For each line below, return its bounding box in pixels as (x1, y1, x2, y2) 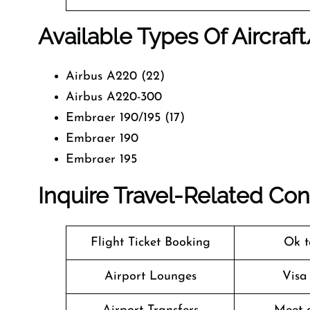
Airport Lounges (104, 270, 197, 283)
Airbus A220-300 (66, 91, 162, 104)
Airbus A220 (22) (66, 70, 165, 83)
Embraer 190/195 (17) (66, 111, 185, 125)
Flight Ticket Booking (90, 236, 210, 249)
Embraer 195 (66, 153, 137, 166)
